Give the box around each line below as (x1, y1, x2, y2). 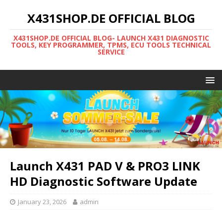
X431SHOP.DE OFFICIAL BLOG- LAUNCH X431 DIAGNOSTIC (13, 33, 209, 43)
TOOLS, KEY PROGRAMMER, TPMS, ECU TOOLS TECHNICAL (11, 40, 211, 50)
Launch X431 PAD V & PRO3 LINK (10, 157, 200, 174)
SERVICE (97, 47, 125, 56)
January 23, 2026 (18, 197, 66, 206)
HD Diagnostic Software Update (10, 172, 197, 189)
